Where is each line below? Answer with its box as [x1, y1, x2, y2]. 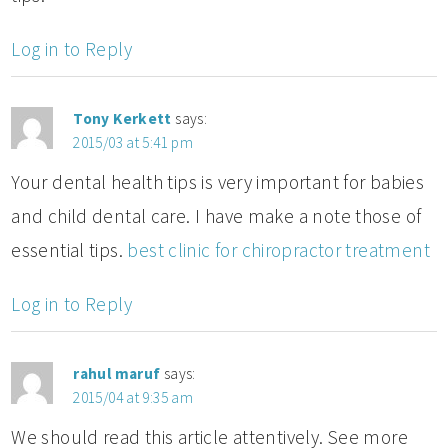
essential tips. [11, 237, 128, 262]
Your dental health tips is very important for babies [11, 169, 425, 194]
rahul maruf [73, 363, 161, 383]
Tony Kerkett [73, 108, 172, 128]
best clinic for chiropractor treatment [127, 237, 430, 262]
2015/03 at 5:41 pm [73, 132, 194, 152]
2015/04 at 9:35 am [73, 387, 194, 407]
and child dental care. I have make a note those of [11, 203, 422, 228]
